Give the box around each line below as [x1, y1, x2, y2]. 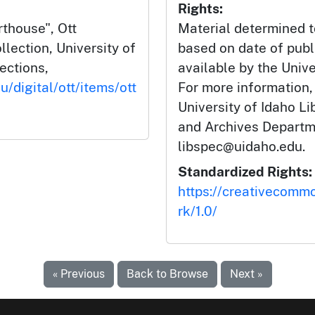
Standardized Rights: [178, 164, 312, 179]
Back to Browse [126, 267, 208, 281]
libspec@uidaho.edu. [178, 139, 305, 154]
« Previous [52, 267, 105, 281]
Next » [229, 267, 263, 281]
